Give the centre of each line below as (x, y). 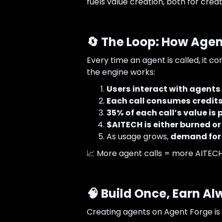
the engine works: (121, 72)
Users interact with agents (163, 89)
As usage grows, (138, 137)
